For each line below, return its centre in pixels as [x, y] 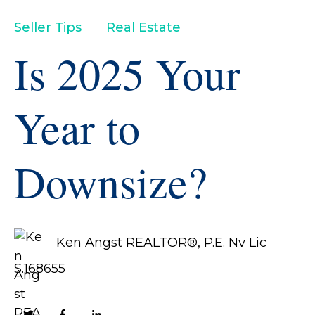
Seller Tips [48, 28]
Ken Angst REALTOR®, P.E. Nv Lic [161, 243]
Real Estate [143, 28]
